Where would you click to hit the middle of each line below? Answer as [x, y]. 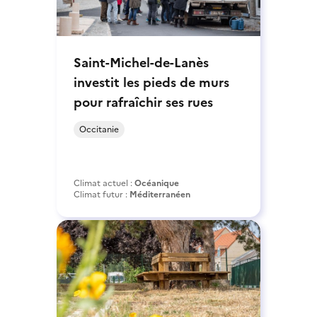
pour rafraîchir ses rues [143, 102]
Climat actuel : [104, 183]
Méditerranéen [160, 194]
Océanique [157, 183]
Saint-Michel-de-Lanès [141, 62]
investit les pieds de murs [151, 82]
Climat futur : [102, 194]
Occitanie [99, 129]
